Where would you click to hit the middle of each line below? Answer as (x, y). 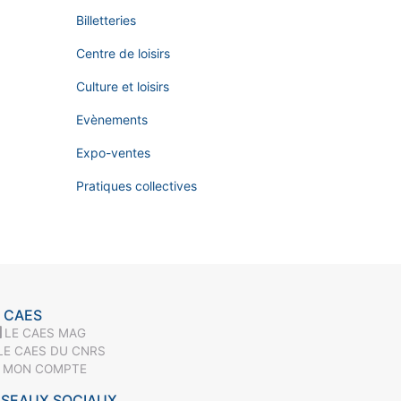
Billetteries (106, 20)
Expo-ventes (113, 152)
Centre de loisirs (123, 53)
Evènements (112, 119)
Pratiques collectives (137, 185)
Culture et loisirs (123, 86)
